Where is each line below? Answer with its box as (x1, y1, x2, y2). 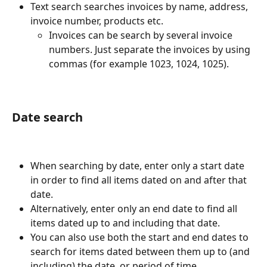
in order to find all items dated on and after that (30, 173, 249, 187)
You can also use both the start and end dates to (30, 230, 251, 244)
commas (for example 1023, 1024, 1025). (49, 57, 229, 71)
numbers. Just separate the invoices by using (49, 43, 253, 57)
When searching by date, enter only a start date (30, 159, 247, 172)
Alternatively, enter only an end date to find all (30, 201, 240, 215)
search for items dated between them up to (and (30, 244, 252, 258)
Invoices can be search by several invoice (49, 29, 235, 42)
